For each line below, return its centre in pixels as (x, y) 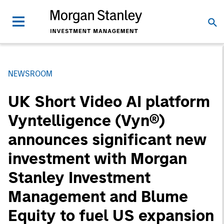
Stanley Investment (79, 177)
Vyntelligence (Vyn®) (86, 120)
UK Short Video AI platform (109, 101)
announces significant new (107, 139)
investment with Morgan (97, 158)
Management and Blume (98, 196)
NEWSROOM (30, 74)
